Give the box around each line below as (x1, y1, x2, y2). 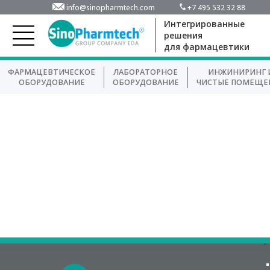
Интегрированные (163, 18, 245, 30)
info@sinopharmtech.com (66, 2, 155, 12)
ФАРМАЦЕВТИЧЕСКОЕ (8, 67, 96, 78)
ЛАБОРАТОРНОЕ (113, 67, 178, 78)
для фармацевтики (163, 41, 250, 53)
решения (163, 30, 202, 42)
